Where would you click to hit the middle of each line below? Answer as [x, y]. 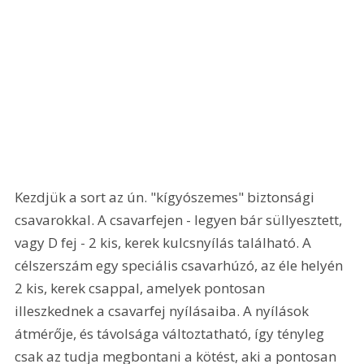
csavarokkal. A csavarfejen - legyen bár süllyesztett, [180, 219]
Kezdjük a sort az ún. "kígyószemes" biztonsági [167, 197]
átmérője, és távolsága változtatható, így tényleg [171, 333]
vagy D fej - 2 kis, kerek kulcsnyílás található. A [165, 242]
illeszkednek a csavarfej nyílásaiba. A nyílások [164, 310]
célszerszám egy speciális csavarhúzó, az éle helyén [181, 265]
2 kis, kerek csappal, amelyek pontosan [142, 288]
